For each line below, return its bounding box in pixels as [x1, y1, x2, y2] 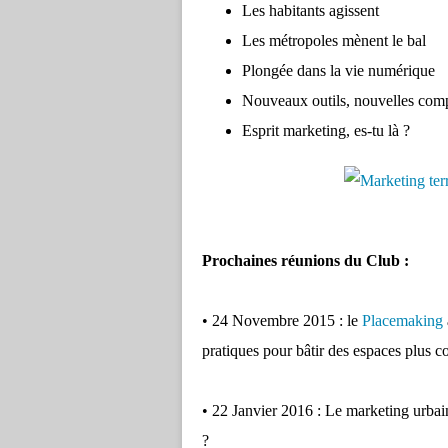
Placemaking [362, 312, 443, 329]
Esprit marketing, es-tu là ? [242, 122, 410, 139]
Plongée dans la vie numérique [242, 62, 435, 79]
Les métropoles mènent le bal [242, 32, 426, 49]
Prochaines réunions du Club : [202, 252, 409, 269]
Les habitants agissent [242, 2, 379, 19]
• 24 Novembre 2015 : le [202, 312, 362, 329]
